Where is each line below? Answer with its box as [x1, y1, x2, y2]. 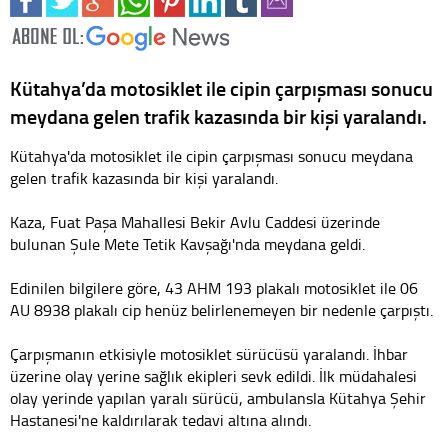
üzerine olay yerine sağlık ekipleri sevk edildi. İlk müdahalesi [10, 364, 417, 387]
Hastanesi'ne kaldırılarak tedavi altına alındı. [10, 408, 311, 431]
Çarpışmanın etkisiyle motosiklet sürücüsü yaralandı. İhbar [10, 342, 408, 365]
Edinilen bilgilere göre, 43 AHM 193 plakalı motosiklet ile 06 [10, 276, 418, 299]
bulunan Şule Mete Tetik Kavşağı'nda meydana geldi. [10, 232, 365, 255]
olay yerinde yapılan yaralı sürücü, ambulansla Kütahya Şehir [10, 386, 426, 409]
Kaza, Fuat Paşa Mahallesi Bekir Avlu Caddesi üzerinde [10, 210, 380, 233]
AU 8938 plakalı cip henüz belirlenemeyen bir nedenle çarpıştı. [10, 298, 433, 321]
